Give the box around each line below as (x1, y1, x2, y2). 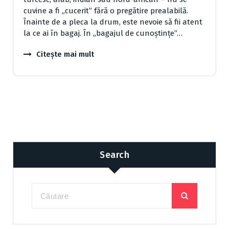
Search (100, 149, 129, 161)
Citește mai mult (36, 50, 94, 59)
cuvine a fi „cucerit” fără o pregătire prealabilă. (24, 6, 188, 16)
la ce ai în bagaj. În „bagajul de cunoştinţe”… (24, 29, 182, 38)
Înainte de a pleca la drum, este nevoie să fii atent (24, 17, 202, 27)
